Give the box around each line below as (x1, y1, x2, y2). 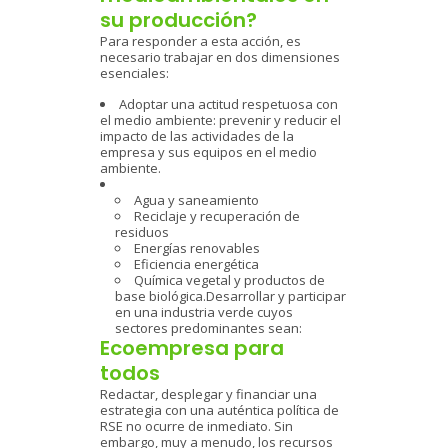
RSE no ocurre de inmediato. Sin (100, 417, 293, 435)
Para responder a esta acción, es (100, 32, 301, 50)
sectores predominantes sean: (115, 319, 302, 337)
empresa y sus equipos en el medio (100, 143, 317, 161)
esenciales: (100, 64, 169, 82)
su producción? (100, 6, 257, 34)
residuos (115, 223, 169, 241)
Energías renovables (134, 239, 260, 257)
